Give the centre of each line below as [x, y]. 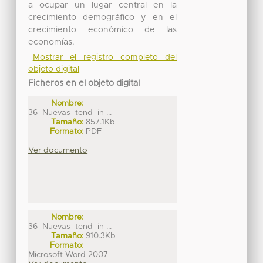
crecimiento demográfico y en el [103, 17]
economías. [52, 42]
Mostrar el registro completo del [105, 57]
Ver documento [58, 150]
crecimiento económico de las [103, 30]
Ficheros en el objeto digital [84, 83]
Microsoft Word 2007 [68, 255]
